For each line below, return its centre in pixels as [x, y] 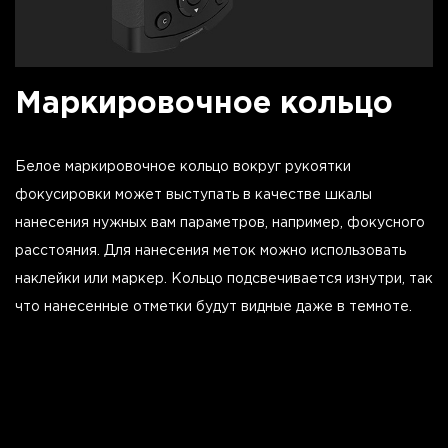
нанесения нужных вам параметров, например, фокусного [220, 222]
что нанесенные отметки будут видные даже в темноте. [213, 306]
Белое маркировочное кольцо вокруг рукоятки [183, 166]
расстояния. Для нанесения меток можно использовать [210, 250]
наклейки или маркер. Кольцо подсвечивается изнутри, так [224, 278]
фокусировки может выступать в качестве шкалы [193, 194]
